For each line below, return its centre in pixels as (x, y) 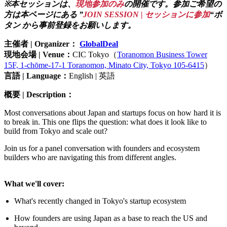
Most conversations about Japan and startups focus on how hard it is (112, 112)
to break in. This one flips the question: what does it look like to (105, 122)
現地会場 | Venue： (38, 54)
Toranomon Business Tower (162, 54)
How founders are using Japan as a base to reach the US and (111, 218)
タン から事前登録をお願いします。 (70, 25)
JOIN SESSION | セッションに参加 (146, 14)
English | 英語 (92, 75)
